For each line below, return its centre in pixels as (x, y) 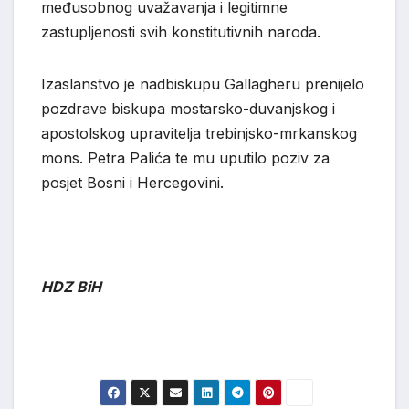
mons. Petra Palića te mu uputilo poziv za (185, 157)
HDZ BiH (71, 286)
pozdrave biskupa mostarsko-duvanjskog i (188, 108)
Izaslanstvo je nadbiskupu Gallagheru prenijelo (203, 84)
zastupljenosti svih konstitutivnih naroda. (181, 31)
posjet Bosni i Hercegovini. (132, 182)
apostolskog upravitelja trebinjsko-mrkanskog (199, 133)
